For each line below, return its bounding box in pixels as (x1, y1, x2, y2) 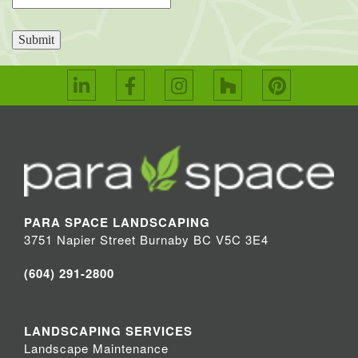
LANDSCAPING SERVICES (24, 322, 193, 340)
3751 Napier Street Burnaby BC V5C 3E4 (24, 231, 268, 249)
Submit (18, 33, 54, 46)
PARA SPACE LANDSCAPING (24, 213, 210, 232)
